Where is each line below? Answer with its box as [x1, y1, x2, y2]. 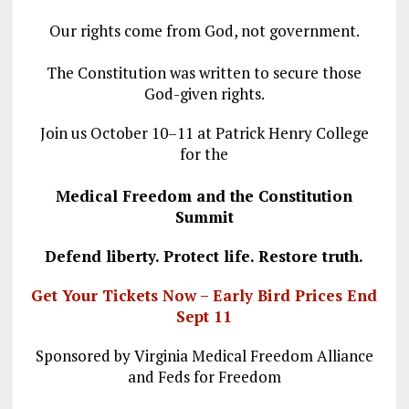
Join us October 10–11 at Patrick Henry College [39, 121, 369, 143]
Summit [174, 205, 234, 227]
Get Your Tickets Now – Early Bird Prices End [31, 284, 378, 306]
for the [180, 142, 229, 164]
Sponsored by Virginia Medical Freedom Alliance [35, 344, 373, 366]
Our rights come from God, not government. [48, 19, 360, 41]
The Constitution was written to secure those [47, 61, 362, 83]
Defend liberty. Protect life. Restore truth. [45, 245, 364, 267]
